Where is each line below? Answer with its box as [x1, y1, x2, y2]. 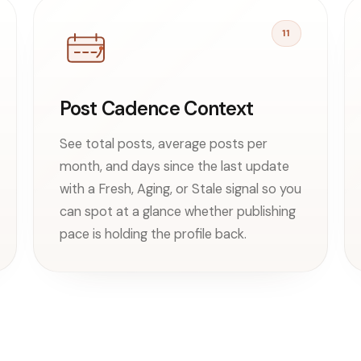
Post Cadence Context [59, 95, 254, 121]
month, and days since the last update [59, 157, 289, 175]
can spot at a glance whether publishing [59, 202, 296, 220]
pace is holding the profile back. [59, 225, 247, 243]
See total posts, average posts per [59, 135, 268, 152]
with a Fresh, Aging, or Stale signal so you [59, 180, 301, 197]
